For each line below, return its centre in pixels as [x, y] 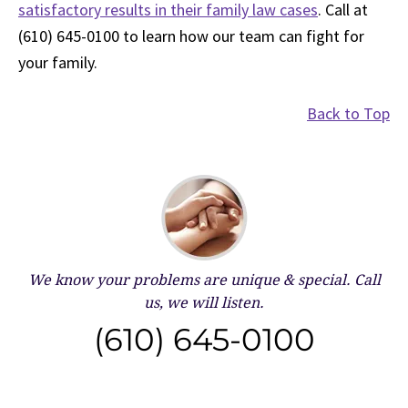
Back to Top [348, 113]
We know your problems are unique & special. [189, 280]
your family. [58, 62]
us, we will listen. [204, 303]
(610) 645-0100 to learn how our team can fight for [191, 36]
